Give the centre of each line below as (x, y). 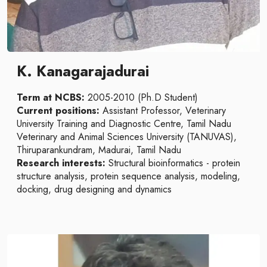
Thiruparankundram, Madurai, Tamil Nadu (99, 150)
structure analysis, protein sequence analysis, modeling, (128, 176)
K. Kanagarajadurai (83, 71)
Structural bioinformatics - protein (173, 163)
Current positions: (58, 111)
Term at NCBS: (51, 97)
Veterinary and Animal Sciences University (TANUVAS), (127, 137)
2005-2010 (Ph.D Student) (141, 97)
